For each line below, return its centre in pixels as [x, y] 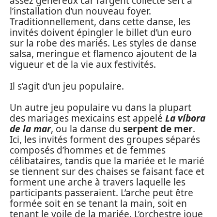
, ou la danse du [87, 129]
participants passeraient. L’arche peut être [101, 193]
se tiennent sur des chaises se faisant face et [107, 172]
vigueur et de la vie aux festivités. [83, 65]
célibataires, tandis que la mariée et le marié [107, 161]
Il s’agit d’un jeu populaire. [67, 86]
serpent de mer [158, 129]
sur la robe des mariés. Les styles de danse [103, 43]
